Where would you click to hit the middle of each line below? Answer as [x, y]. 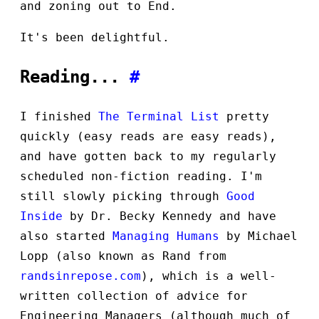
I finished [59, 116]
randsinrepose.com [80, 276]
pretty [244, 116]
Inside [41, 216]
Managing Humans [166, 236]
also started [66, 236]
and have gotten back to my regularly [148, 156]
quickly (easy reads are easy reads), [148, 136]
